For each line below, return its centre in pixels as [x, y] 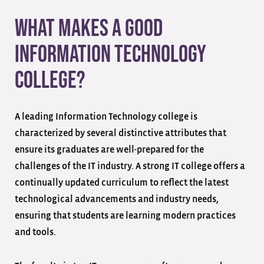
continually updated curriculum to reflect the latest [122, 182]
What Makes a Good [89, 29]
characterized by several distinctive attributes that [121, 133]
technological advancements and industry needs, [117, 199]
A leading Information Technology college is [106, 116]
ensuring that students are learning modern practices [125, 215]
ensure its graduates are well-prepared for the [109, 149]
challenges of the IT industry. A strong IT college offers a [130, 166]
